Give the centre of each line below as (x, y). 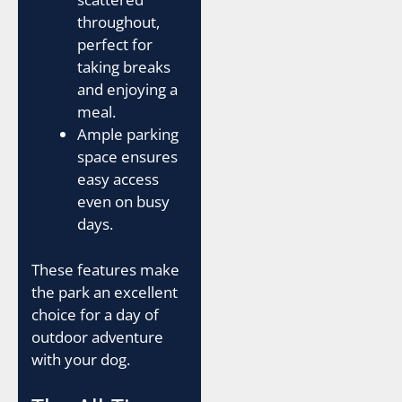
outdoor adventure (97, 336)
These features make (105, 269)
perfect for (115, 44)
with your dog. (81, 359)
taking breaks (124, 67)
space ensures (127, 157)
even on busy (123, 201)
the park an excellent (105, 292)
